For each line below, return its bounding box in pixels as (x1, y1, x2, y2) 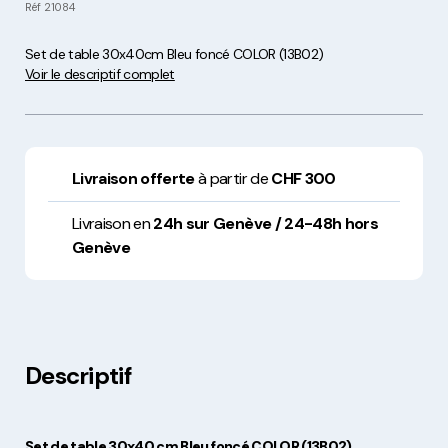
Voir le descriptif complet (25, 65, 175, 84)
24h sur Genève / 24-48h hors (153, 213, 378, 235)
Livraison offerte (72, 168, 195, 190)
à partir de (194, 168, 272, 190)
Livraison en (72, 213, 154, 235)
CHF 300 (271, 168, 336, 190)
